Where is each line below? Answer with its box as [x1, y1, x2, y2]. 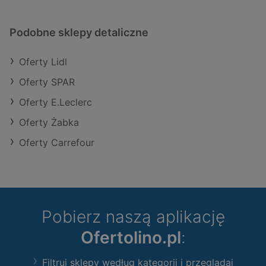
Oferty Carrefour [19, 137, 94, 149]
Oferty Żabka [19, 116, 79, 129]
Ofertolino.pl [80, 227, 181, 248]
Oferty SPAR [19, 76, 75, 88]
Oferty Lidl [19, 56, 67, 68]
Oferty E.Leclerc [19, 96, 92, 109]
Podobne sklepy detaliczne [9, 26, 148, 39]
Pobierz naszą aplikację [41, 207, 225, 227]
